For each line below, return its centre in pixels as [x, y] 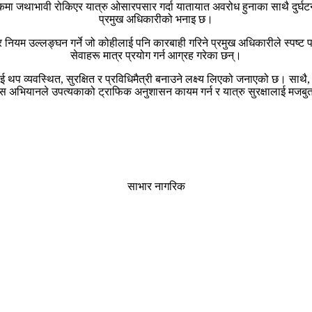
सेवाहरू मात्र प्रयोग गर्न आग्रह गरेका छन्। [156, 55]
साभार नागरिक [156, 186]
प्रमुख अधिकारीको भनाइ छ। [156, 19]
